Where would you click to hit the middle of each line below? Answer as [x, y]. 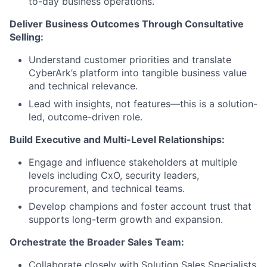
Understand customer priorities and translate [130, 59]
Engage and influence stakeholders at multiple [133, 162]
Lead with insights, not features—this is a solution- [143, 103]
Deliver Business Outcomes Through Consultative [127, 24]
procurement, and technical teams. [107, 188]
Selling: [27, 37]
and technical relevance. [83, 86]
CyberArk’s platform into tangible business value [138, 72]
